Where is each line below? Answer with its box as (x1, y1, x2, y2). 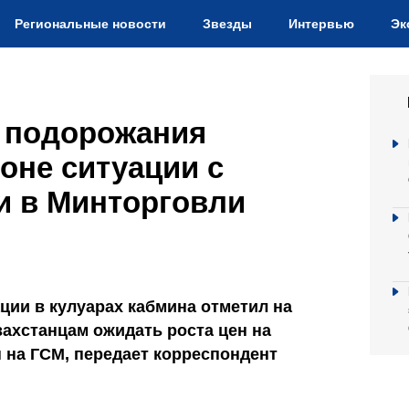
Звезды (203, 16, 252, 31)
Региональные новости (15, 16, 166, 31)
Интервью (288, 16, 354, 31)
